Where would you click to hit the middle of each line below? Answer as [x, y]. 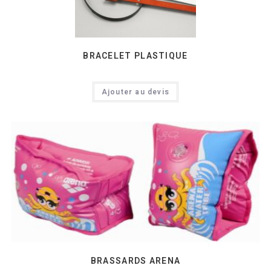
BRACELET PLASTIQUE [135, 56]
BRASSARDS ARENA [135, 261]
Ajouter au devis [135, 92]
